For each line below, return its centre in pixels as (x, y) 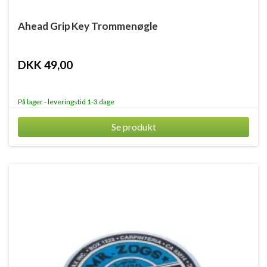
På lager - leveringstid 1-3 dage (66, 102)
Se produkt (133, 127)
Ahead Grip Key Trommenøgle (88, 26)
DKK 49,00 (45, 65)
